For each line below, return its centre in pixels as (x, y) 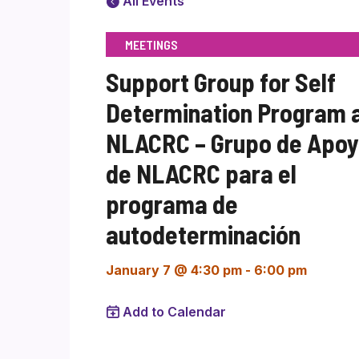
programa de (172, 204)
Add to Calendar (174, 312)
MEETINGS (151, 44)
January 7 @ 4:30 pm (174, 270)
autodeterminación (203, 234)
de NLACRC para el (201, 173)
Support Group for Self (221, 82)
